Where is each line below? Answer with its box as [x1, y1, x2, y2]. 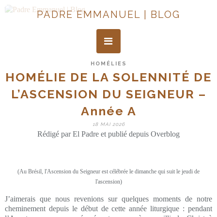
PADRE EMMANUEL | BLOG [37, 9, 180, 20]
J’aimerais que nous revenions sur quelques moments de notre [5, 195, 212, 203]
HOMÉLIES [90, 61, 127, 67]
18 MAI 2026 [92, 122, 125, 127]
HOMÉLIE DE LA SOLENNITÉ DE [5, 70, 212, 84]
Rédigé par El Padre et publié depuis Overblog [37, 130, 180, 138]
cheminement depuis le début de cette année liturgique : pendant [5, 204, 212, 213]
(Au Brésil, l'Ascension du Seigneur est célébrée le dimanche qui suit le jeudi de [17, 168, 200, 175]
